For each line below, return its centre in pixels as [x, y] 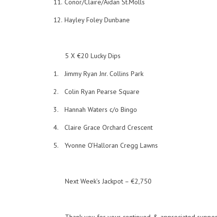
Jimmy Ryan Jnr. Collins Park [104, 74]
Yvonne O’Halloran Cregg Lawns [111, 145]
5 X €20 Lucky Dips [93, 56]
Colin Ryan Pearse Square [102, 92]
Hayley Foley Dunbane [97, 20]
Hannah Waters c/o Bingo [101, 109]
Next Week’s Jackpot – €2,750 [108, 181]
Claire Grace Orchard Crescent [109, 127]
